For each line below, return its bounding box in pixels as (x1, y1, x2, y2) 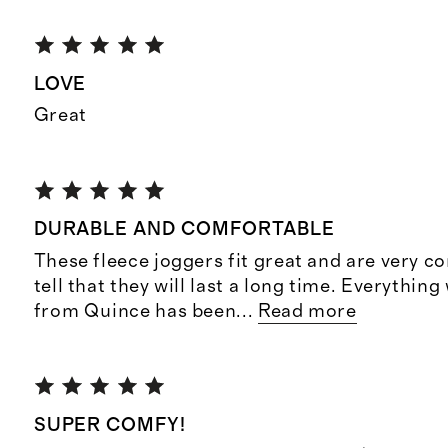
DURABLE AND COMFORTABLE (33, 220, 335, 240)
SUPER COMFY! (33, 416, 187, 436)
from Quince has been (33, 301, 237, 321)
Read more (257, 301, 357, 321)
